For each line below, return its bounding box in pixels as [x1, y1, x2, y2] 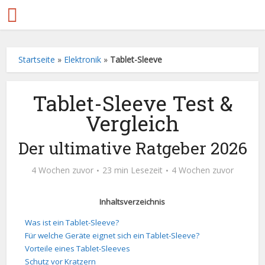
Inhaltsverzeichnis [99, 196, 166, 207]
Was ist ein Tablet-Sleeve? [25, 217, 119, 228]
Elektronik [64, 54, 102, 65]
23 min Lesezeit [102, 164, 163, 176]
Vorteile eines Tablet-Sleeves [25, 243, 131, 254]
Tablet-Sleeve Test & [32, 89, 233, 117]
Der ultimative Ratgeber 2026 [18, 137, 247, 159]
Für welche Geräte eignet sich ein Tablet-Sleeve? [25, 230, 200, 241]
